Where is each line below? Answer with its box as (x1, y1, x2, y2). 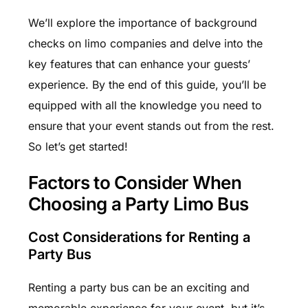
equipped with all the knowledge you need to (27, 98, 262, 112)
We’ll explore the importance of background (27, 16, 257, 30)
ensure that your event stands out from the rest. (27, 119, 274, 133)
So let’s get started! (27, 140, 128, 153)
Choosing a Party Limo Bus (27, 192, 249, 214)
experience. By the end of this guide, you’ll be (27, 78, 266, 91)
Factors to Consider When (27, 171, 241, 193)
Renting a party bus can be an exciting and (27, 280, 250, 295)
